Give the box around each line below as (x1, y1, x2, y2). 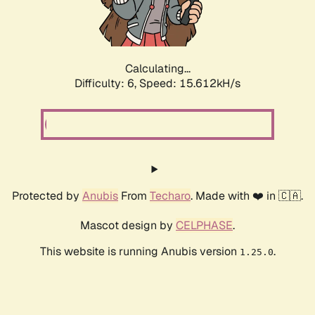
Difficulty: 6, (75, 76, 139, 91)
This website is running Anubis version (39, 244, 240, 259)
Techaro (150, 188, 191, 204)
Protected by (12, 188, 82, 204)
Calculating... (124, 61, 191, 77)
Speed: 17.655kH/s (139, 76, 240, 91)
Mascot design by (80, 218, 176, 233)
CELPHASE (176, 218, 233, 233)
